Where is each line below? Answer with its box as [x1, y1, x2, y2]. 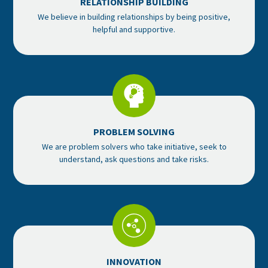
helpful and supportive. [93, 23, 175, 35]
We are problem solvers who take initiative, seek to [41, 141, 227, 152]
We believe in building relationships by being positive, [38, 11, 230, 22]
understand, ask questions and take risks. [59, 153, 209, 165]
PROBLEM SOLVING [93, 125, 175, 138]
